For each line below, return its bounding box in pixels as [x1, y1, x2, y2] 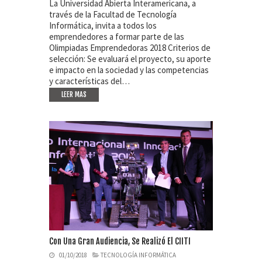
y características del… [49, 75, 130, 87]
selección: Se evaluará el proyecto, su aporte [49, 53, 211, 65]
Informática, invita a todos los [49, 20, 157, 32]
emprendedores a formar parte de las [49, 31, 184, 43]
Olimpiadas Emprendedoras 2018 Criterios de [49, 42, 211, 54]
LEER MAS [61, 90, 87, 99]
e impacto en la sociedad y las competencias [49, 64, 209, 76]
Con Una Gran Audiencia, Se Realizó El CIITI [49, 236, 191, 246]
